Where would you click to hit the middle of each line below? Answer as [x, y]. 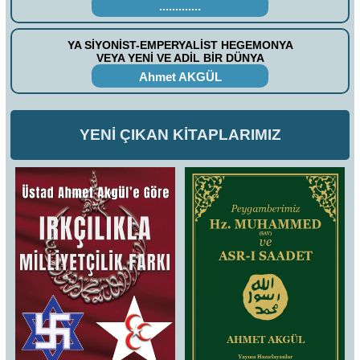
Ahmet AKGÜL [180, 77]
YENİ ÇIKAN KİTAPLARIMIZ [180, 135]
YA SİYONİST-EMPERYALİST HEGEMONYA [180, 45]
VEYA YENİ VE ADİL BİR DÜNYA [180, 57]
